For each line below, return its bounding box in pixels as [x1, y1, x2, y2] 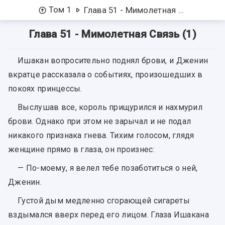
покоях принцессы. [8, 84, 82, 94]
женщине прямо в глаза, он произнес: [8, 145, 155, 155]
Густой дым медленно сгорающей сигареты [18, 196, 190, 206]
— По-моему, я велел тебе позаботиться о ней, [18, 163, 198, 173]
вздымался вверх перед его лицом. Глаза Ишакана [8, 210, 209, 220]
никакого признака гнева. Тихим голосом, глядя [8, 131, 194, 141]
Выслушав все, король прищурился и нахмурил [18, 102, 202, 113]
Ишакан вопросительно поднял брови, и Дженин [18, 56, 208, 66]
